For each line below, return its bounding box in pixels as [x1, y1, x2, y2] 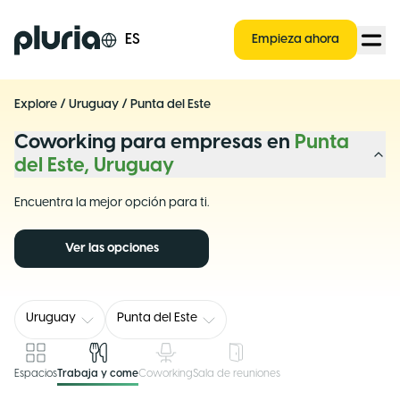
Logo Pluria [13, 26, 86, 42]
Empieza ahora [252, 33, 339, 46]
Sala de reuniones [193, 368, 280, 379]
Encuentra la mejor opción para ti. [14, 196, 209, 210]
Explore [14, 98, 57, 112]
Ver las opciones [64, 242, 159, 255]
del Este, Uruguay [14, 155, 174, 177]
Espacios [14, 368, 57, 379]
